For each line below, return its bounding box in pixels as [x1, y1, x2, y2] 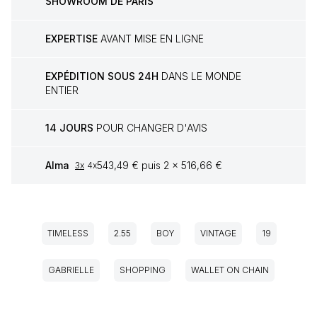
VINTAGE [200, 228, 236, 239]
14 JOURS [45, 122, 93, 134]
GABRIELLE [48, 265, 94, 276]
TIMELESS [47, 228, 88, 239]
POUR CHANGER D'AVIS [93, 122, 207, 134]
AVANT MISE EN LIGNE [98, 33, 204, 45]
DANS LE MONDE [158, 70, 241, 83]
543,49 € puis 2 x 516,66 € [97, 159, 222, 172]
